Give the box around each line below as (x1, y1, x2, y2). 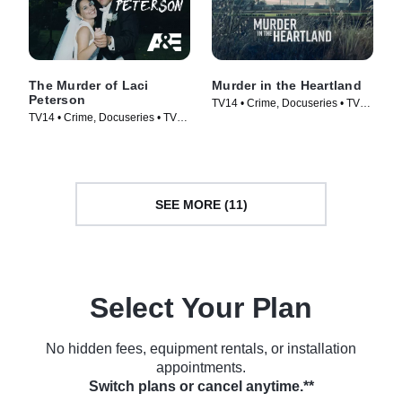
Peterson (29, 92, 85, 107)
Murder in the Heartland (212, 78, 362, 92)
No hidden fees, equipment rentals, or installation (46, 341, 356, 356)
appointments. (156, 360, 246, 375)
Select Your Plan (90, 292, 312, 324)
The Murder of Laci (29, 78, 149, 92)
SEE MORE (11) (154, 197, 248, 212)
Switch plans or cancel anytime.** (88, 379, 314, 394)
